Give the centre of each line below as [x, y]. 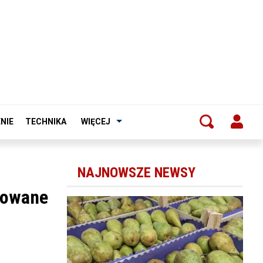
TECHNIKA [46, 121]
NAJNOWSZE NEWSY [136, 172]
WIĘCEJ [96, 121]
